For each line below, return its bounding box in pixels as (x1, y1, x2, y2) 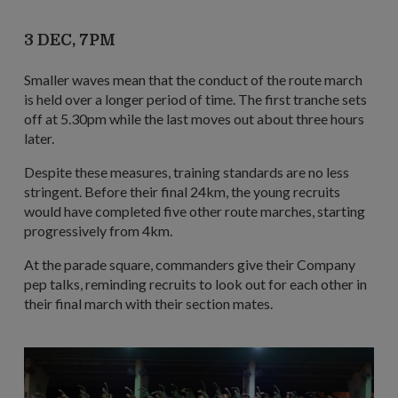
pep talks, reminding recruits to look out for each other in (24, 275, 367, 292)
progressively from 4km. (24, 221, 172, 239)
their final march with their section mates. (24, 294, 273, 312)
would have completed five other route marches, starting (24, 202, 365, 219)
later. (24, 129, 54, 147)
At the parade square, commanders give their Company (24, 255, 355, 273)
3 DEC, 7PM (24, 30, 115, 49)
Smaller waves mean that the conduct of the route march (24, 70, 362, 88)
